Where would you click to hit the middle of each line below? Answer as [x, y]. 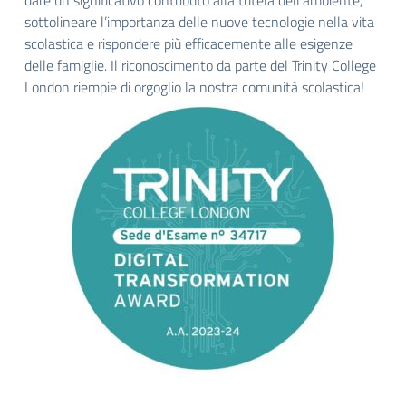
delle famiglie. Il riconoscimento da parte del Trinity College [200, 65]
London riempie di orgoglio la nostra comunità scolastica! [194, 87]
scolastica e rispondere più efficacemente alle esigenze [188, 43]
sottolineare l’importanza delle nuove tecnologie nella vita [199, 22]
